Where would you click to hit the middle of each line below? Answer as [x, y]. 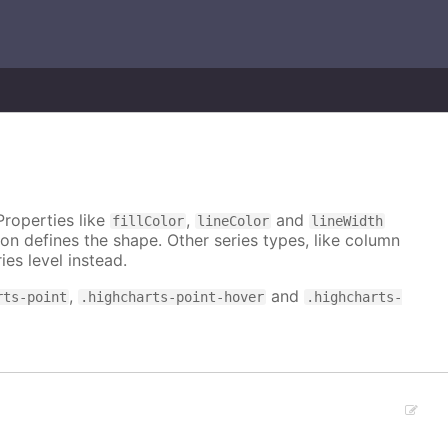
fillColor [148, 221]
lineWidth [347, 221]
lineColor [233, 221]
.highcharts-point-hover [172, 297]
